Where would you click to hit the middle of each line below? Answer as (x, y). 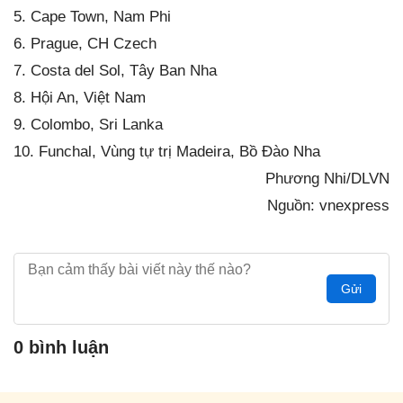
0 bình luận (61, 347)
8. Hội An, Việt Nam (80, 97)
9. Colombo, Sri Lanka (88, 124)
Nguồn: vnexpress (328, 205)
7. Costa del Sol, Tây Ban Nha (115, 70)
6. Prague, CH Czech (85, 43)
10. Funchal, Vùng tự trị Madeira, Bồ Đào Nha (167, 151)
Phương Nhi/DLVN (327, 178)
